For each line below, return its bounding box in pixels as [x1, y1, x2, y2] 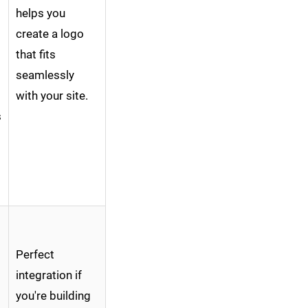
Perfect [16, 247, 54, 262]
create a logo [16, 27, 84, 41]
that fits [16, 47, 56, 62]
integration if [16, 268, 82, 283]
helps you [16, 6, 65, 21]
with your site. [16, 89, 88, 103]
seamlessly [16, 68, 74, 82]
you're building [16, 289, 91, 303]
